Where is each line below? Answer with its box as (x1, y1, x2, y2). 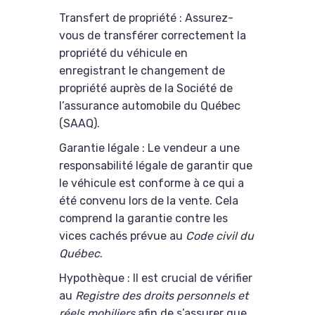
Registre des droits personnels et (75, 289, 248, 303)
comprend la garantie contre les (59, 212, 228, 226)
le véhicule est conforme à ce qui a (59, 176, 244, 191)
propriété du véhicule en (59, 46, 188, 60)
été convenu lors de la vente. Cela (59, 194, 238, 208)
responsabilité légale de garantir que (59, 159, 252, 173)
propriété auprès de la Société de (59, 82, 233, 96)
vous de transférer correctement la (59, 29, 246, 43)
